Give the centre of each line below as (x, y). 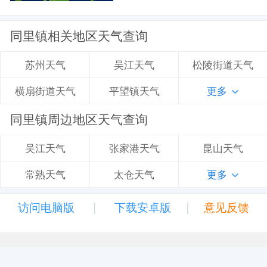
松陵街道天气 (223, 65)
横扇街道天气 (45, 91)
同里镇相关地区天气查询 (79, 36)
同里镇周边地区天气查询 (79, 120)
